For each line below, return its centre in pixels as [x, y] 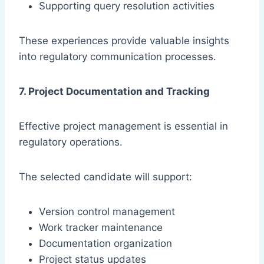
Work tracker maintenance [101, 228]
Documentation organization [105, 244]
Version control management [107, 212]
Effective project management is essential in [123, 126]
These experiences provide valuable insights [124, 41]
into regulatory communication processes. [118, 57]
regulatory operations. [71, 142]
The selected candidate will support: [105, 177]
